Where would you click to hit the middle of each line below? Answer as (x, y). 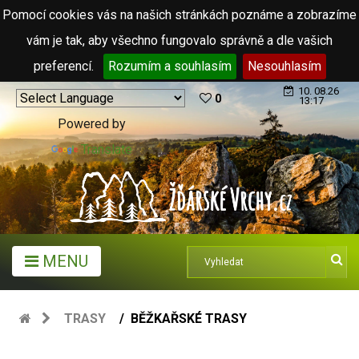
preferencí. (65, 66)
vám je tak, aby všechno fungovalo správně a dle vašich (179, 40)
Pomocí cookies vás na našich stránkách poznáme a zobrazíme (179, 15)
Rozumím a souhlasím (169, 66)
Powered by (92, 124)
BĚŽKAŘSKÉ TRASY (189, 319)
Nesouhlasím (284, 66)
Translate (107, 149)
